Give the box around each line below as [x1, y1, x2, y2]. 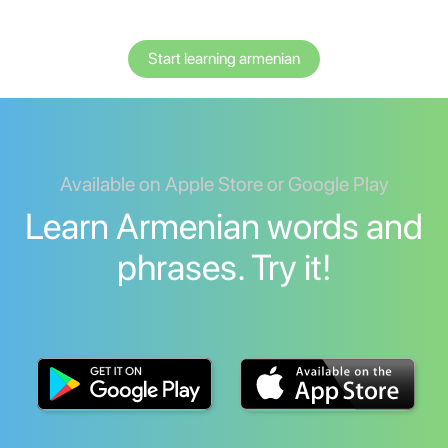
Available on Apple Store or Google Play [59, 172, 389, 197]
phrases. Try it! [116, 246, 332, 290]
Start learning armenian [148, 49, 300, 69]
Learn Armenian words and [25, 205, 423, 249]
